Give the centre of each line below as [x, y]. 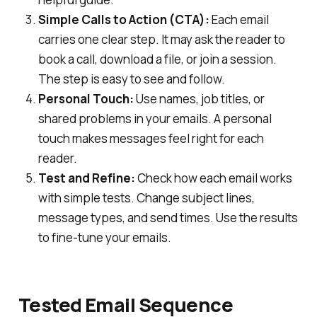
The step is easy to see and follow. [131, 79]
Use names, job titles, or [199, 99]
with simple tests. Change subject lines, [146, 198]
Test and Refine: [86, 178]
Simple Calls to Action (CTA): [123, 20]
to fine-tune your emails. [104, 238]
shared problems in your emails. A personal [155, 119]
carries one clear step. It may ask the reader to [161, 40]
